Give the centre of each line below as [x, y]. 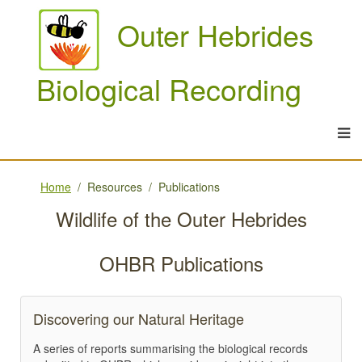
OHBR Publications [181, 263]
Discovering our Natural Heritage [139, 318]
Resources [115, 186]
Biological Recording [168, 88]
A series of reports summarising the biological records [170, 348]
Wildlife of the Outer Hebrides [181, 218]
